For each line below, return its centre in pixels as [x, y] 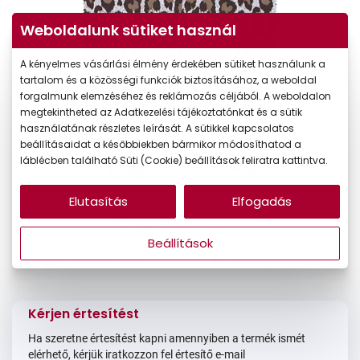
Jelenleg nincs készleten [289, 260]
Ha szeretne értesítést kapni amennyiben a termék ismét [167, 338]
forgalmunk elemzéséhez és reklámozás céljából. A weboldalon [176, 96]
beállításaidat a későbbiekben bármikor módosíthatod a [161, 145]
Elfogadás [262, 202]
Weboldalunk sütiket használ [128, 31]
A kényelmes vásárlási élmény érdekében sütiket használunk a [173, 64]
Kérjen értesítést [84, 313]
